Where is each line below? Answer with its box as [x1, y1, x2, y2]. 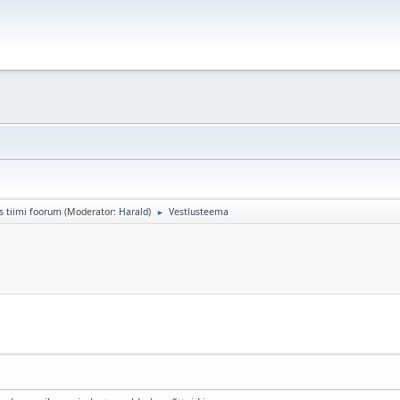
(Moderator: [64, 204, 119, 218]
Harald [119, 204, 148, 218]
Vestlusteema [169, 204, 229, 218]
